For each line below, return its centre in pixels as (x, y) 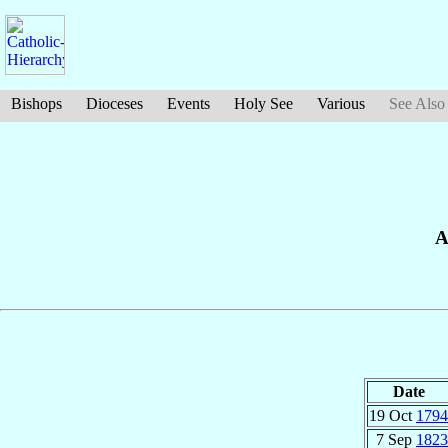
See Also (417, 103)
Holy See (263, 103)
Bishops (36, 103)
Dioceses (114, 103)
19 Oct (392, 415)
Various (341, 103)
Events (188, 103)
